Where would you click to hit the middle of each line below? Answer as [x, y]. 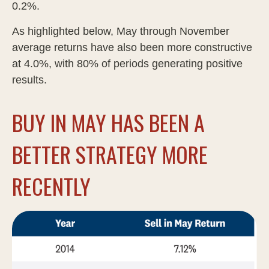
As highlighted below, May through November [121, 31]
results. [29, 80]
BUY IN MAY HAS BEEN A [108, 122]
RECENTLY [51, 186]
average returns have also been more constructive [132, 47]
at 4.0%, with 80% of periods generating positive [127, 63]
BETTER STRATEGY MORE [110, 154]
